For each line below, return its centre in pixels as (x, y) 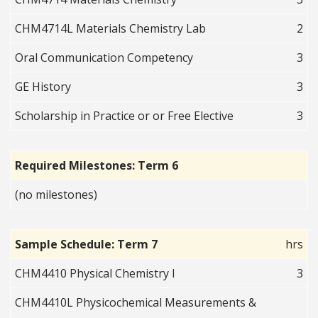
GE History (43, 87)
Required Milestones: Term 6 (97, 166)
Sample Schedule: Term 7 (87, 245)
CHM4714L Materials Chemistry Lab (111, 29)
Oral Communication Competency (104, 58)
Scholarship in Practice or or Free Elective (125, 116)
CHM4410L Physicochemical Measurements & (136, 303)
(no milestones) (56, 195)
